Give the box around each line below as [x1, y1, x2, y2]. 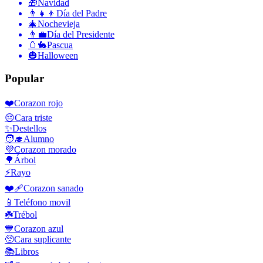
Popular [5, 72, 44, 85]
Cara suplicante [14, 234, 71, 244]
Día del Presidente [47, 29, 114, 40]
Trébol [13, 209, 37, 220]
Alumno [23, 133, 54, 144]
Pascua [47, 40, 73, 50]
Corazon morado [14, 144, 76, 154]
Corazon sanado [23, 183, 83, 193]
